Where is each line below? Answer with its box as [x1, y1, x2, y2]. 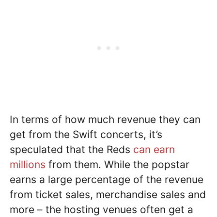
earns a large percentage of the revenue [10, 173, 203, 186]
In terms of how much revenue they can [10, 113, 201, 126]
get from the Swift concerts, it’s [10, 128, 162, 141]
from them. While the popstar [46, 158, 189, 171]
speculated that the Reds [10, 143, 133, 156]
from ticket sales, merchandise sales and [10, 188, 206, 201]
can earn [133, 143, 175, 156]
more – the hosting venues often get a [10, 203, 193, 216]
